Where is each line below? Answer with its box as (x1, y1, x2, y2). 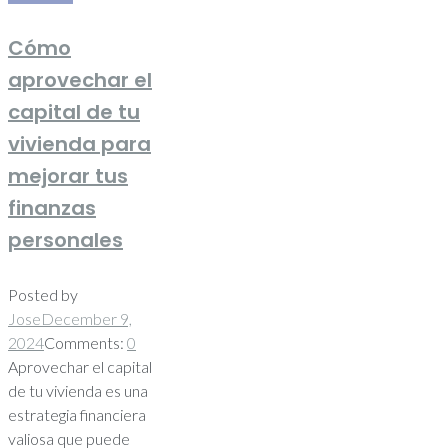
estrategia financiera (8, 404, 146, 424)
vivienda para (8, 130, 151, 159)
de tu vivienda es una (8, 380, 148, 400)
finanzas (8, 194, 96, 223)
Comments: (44, 332, 127, 352)
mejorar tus (8, 162, 128, 191)
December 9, (41, 308, 132, 328)
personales (8, 226, 123, 255)
